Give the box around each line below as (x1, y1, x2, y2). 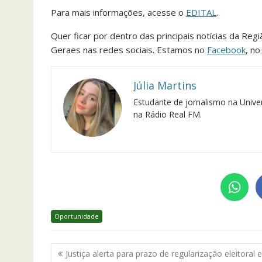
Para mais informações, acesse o (51, 6, 186, 18)
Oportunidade (54, 211, 99, 220)
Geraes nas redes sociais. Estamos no (51, 43, 207, 56)
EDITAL (186, 6, 216, 18)
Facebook (207, 43, 246, 56)
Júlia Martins (133, 78, 196, 92)
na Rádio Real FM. (133, 108, 202, 120)
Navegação (50, 242, 122, 259)
